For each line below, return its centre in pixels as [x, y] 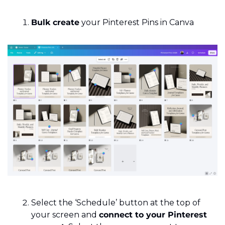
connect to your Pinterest [153, 215]
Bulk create [55, 22]
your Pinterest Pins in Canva [137, 22]
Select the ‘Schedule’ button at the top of [116, 203]
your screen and [65, 215]
